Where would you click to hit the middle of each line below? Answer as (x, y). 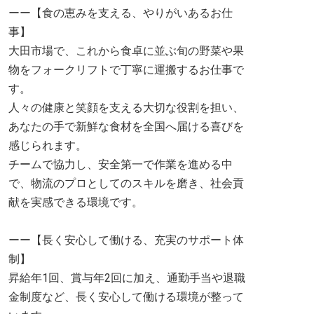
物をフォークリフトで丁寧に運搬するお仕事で (126, 70)
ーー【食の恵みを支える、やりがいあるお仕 (121, 13)
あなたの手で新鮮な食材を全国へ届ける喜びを (126, 127)
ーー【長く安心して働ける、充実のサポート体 (126, 240)
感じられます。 (48, 145)
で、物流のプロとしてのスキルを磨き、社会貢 (126, 183)
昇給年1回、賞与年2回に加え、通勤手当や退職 (127, 278)
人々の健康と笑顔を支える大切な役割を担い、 (126, 108)
